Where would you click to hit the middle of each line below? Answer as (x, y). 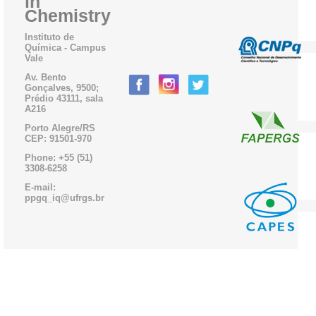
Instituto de (49, 37)
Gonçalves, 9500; (62, 88)
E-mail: (40, 187)
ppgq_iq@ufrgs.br (65, 198)
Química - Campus (65, 48)
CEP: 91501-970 (58, 139)
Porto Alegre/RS (60, 128)
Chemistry (68, 16)
